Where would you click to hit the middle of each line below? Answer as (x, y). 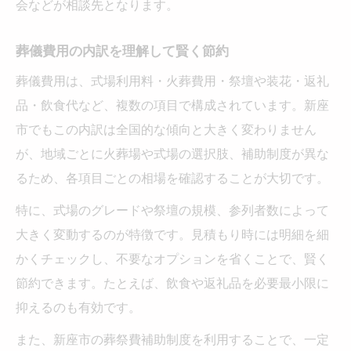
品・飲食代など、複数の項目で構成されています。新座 (172, 105)
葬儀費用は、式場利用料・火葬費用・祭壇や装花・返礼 (172, 80)
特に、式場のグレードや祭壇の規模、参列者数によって (172, 210)
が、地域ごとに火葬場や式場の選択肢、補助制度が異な (172, 153)
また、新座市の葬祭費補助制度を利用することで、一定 (172, 339)
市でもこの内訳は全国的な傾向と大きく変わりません (166, 129)
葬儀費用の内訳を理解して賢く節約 (122, 50)
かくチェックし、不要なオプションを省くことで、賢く (172, 258)
